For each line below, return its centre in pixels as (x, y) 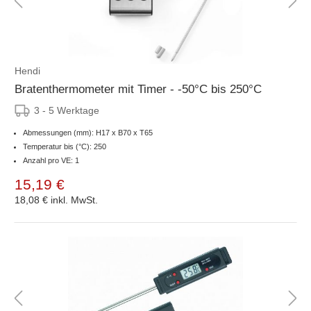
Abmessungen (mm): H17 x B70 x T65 (88, 132)
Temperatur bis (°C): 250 (65, 146)
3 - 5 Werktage (67, 110)
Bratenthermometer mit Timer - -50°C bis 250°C (138, 89)
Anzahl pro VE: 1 (51, 160)
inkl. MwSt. (74, 200)
